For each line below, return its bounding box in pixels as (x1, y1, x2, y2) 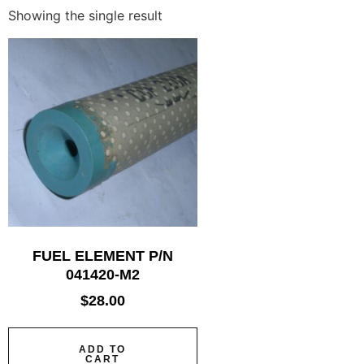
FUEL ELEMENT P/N (32, 248, 173, 265)
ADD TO (79, 344, 127, 356)
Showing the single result (8, 6, 162, 24)
